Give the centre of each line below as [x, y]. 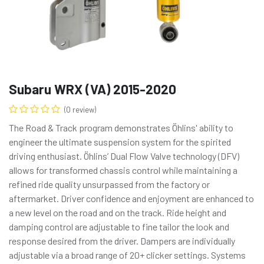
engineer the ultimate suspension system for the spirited [120, 141]
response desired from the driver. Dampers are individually [122, 240]
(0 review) [80, 109]
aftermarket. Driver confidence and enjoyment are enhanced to [131, 198]
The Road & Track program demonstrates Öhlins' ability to [121, 127]
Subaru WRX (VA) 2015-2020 [93, 89]
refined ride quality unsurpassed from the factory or [109, 184]
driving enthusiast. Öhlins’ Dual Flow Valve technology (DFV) [124, 156]
